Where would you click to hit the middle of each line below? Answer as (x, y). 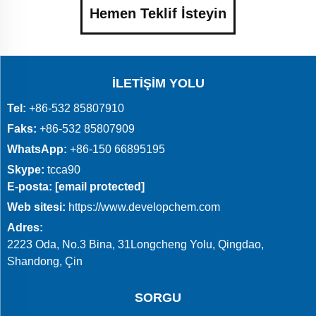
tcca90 (64, 170)
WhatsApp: (37, 150)
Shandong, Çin (45, 262)
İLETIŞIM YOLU (158, 84)
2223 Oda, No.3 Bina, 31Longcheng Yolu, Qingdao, (135, 245)
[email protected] (100, 187)
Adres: (25, 228)
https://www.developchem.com (144, 207)
